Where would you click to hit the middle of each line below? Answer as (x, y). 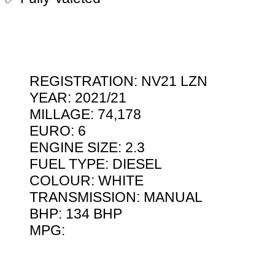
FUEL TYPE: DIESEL (96, 164)
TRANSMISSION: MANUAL (116, 197)
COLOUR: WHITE (87, 181)
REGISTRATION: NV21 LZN (118, 81)
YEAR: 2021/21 (78, 98)
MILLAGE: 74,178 (85, 114)
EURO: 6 (58, 131)
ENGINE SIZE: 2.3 (87, 148)
